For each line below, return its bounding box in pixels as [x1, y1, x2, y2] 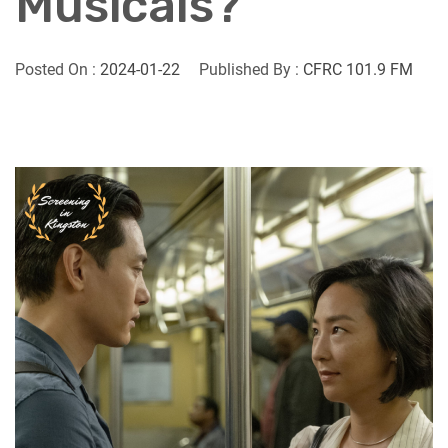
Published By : [195, 60, 303, 79]
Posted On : [15, 60, 100, 79]
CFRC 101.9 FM [303, 60, 413, 79]
